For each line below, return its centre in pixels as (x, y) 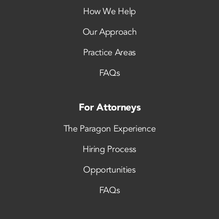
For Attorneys (109, 107)
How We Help (109, 11)
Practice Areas (109, 52)
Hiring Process (109, 149)
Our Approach (109, 32)
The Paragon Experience (109, 129)
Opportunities (109, 170)
